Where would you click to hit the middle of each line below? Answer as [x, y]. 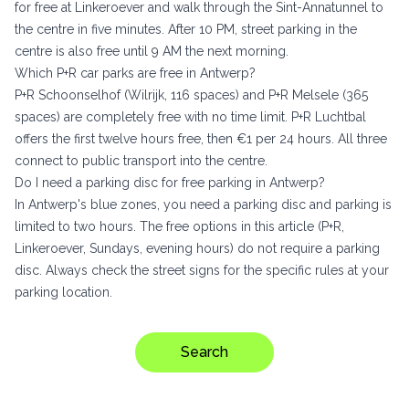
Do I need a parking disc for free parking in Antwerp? [170, 183]
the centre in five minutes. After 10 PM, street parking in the [186, 30]
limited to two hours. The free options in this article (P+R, [179, 227]
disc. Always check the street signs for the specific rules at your [202, 271]
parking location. [63, 293]
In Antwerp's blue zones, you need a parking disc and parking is [203, 205]
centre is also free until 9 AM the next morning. [152, 52]
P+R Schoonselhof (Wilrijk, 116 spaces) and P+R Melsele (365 [191, 95]
